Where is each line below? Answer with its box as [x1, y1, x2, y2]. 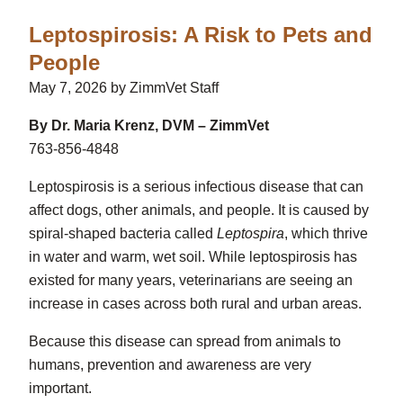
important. [29, 381, 92, 397]
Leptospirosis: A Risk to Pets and [29, 22, 372, 48]
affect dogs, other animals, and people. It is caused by [29, 202, 369, 219]
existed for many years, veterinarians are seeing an [29, 273, 353, 289]
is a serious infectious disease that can [114, 179, 363, 195]
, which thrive [284, 226, 368, 242]
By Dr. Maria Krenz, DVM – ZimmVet [29, 118, 269, 134]
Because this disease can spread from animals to [29, 334, 341, 350]
